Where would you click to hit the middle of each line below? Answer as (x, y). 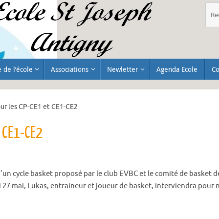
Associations (70, 69)
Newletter (122, 69)
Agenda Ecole (177, 69)
